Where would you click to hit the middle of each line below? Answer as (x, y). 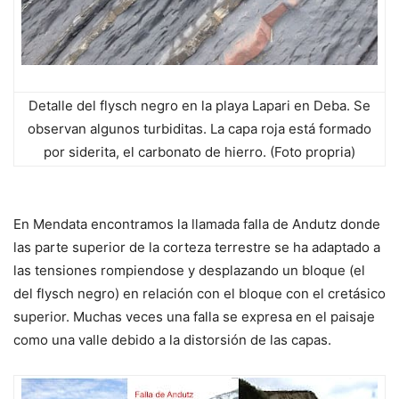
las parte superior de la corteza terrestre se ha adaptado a (197, 248)
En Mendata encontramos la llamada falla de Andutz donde (197, 224)
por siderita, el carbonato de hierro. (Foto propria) (199, 152)
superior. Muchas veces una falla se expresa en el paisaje (194, 317)
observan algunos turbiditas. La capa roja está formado (199, 129)
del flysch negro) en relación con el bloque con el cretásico (199, 294)
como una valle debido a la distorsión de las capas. (172, 340)
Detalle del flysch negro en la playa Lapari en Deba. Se (199, 106)
